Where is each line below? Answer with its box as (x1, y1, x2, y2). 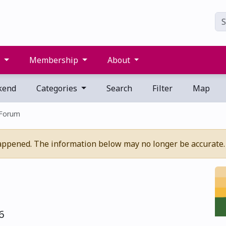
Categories (34, 83, 79, 94)
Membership (27, 54, 81, 66)
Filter (150, 83, 173, 94)
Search (104, 83, 132, 94)
